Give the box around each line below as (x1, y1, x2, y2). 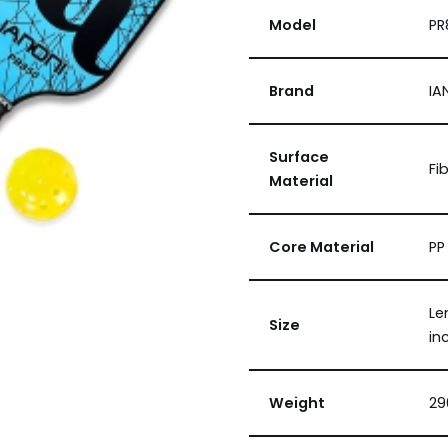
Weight (268, 393, 325, 413)
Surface (268, 147, 329, 167)
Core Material (268, 237, 374, 257)
